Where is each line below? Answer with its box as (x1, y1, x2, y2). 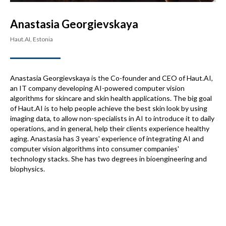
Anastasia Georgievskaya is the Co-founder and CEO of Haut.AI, (10, 73, 213, 82)
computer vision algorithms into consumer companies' (10, 144, 179, 153)
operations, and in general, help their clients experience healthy (10, 124, 209, 133)
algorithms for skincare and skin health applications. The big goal (10, 93, 212, 102)
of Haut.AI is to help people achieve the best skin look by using (10, 103, 207, 112)
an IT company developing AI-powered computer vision (10, 83, 185, 92)
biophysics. (10, 164, 45, 173)
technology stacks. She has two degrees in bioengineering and (10, 154, 207, 163)
